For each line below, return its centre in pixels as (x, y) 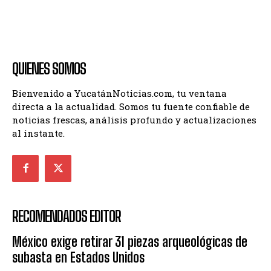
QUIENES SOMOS (49, 69)
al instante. (38, 133)
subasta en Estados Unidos (78, 257)
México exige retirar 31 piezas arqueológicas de (130, 241)
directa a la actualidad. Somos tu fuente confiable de (131, 107)
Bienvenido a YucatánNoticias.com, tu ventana (119, 93)
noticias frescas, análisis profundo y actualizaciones (134, 120)
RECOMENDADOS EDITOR (67, 216)
